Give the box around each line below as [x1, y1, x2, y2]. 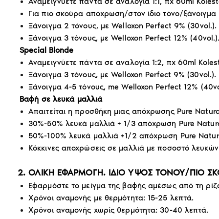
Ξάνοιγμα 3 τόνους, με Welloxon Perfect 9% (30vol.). [28, 69, 217, 79]
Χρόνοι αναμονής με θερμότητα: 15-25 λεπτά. [28, 193, 194, 202]
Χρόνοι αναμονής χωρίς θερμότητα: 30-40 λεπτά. [28, 205, 209, 215]
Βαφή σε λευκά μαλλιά [20, 94, 103, 104]
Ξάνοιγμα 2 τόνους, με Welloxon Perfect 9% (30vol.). [28, 21, 217, 30]
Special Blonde [20, 45, 74, 55]
